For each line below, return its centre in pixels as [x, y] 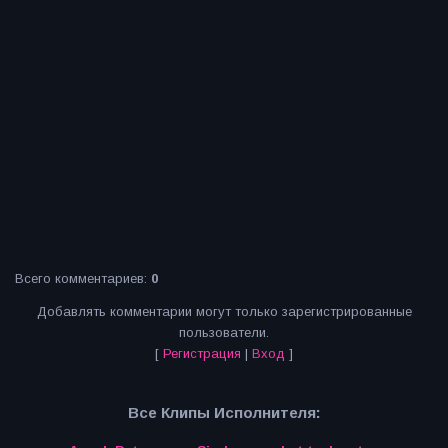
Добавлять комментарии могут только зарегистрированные [224, 311]
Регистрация [202, 353]
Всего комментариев [79, 278]
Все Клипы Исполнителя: [224, 413]
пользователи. [224, 332]
